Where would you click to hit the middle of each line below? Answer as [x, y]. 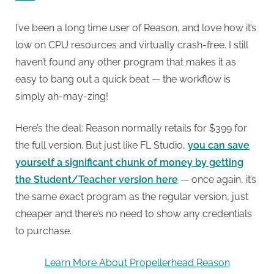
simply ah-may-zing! [62, 97]
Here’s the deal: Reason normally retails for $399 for [131, 128]
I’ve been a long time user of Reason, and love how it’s [136, 28]
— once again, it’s [217, 180]
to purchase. [43, 231]
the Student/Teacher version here [97, 180]
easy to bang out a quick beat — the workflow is [123, 80]
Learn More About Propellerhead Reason [137, 263]
